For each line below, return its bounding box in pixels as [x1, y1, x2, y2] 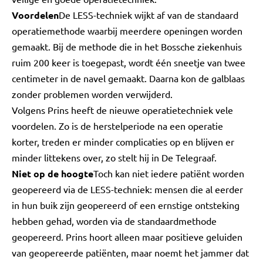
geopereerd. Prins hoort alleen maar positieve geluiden [12, 231, 242, 242]
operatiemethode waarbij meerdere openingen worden [12, 25, 242, 36]
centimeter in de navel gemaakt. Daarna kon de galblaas [12, 72, 245, 84]
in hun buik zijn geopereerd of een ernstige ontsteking [12, 199, 240, 211]
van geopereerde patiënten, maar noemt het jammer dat [12, 247, 249, 258]
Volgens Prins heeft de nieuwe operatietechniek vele [12, 104, 233, 116]
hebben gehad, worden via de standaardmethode [12, 215, 217, 227]
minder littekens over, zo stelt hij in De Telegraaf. [12, 151, 217, 163]
